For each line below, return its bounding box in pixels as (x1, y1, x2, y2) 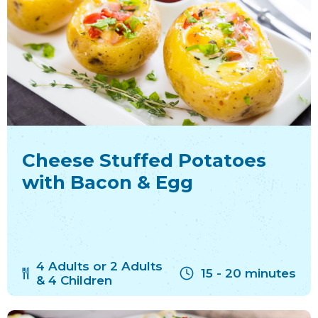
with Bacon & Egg (22, 171, 193, 194)
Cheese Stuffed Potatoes (22, 149, 266, 172)
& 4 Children (36, 273, 112, 287)
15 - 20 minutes (201, 265, 296, 280)
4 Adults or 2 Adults (36, 258, 163, 273)
